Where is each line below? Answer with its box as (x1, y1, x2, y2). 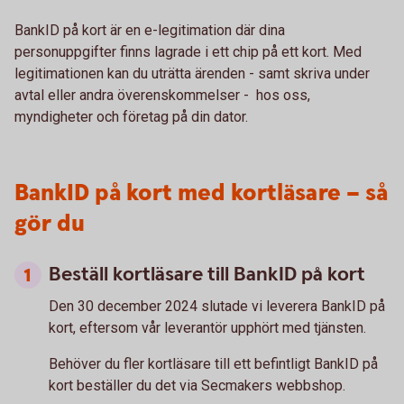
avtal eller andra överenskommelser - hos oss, (14, 87, 310, 104)
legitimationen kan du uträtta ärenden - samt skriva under (14, 65, 370, 82)
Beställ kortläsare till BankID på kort (49, 262, 365, 288)
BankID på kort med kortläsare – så (14, 178, 388, 209)
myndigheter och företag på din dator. (14, 108, 248, 125)
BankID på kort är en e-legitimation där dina (14, 22, 285, 39)
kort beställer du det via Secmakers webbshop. (49, 377, 345, 394)
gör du (14, 208, 85, 240)
